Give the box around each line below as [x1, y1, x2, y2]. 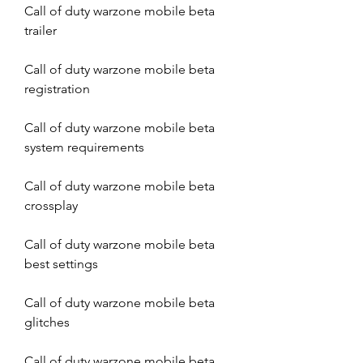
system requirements [24, 139, 144, 155]
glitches [24, 314, 70, 330]
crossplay [24, 198, 78, 213]
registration [24, 81, 90, 96]
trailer [24, 23, 57, 38]
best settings [24, 256, 98, 271]
